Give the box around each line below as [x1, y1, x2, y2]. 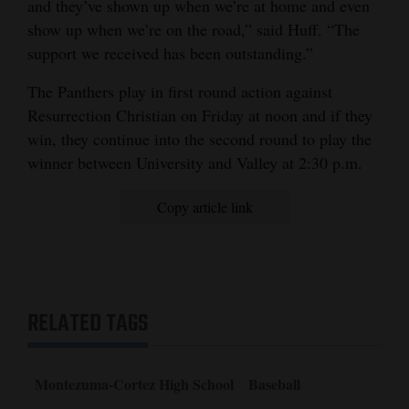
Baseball [248, 373, 300, 395]
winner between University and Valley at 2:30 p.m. [27, 152, 362, 174]
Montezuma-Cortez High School [35, 373, 234, 395]
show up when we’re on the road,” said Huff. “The [27, 18, 360, 41]
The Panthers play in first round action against [27, 80, 332, 103]
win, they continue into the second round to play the [27, 128, 372, 151]
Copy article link [156, 197, 253, 217]
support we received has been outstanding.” [27, 42, 313, 65]
